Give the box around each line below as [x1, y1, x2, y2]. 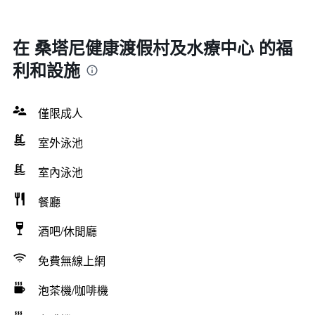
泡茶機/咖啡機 [38, 282, 108, 298]
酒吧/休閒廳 [38, 223, 97, 239]
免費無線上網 [38, 252, 105, 269]
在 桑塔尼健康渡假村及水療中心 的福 [13, 35, 292, 59]
